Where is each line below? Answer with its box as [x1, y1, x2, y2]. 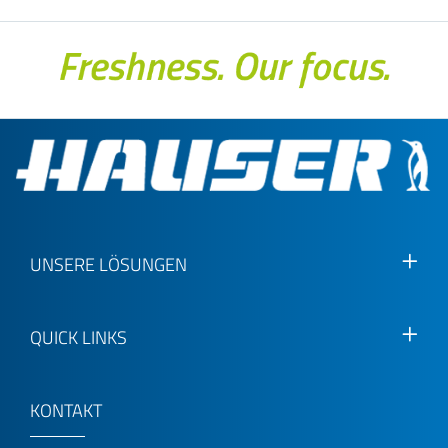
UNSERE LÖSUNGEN [30, 250, 187, 278]
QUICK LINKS [30, 323, 127, 351]
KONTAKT [30, 396, 102, 424]
